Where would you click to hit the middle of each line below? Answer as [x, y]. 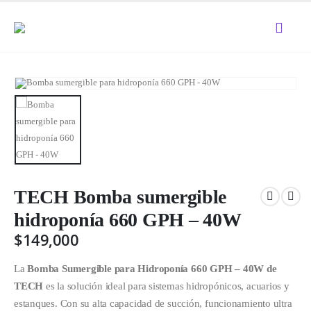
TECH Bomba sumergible [120, 196]
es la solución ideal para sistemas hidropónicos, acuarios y [166, 286]
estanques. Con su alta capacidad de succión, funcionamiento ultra [153, 304]
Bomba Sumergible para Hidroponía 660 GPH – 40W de [151, 269]
